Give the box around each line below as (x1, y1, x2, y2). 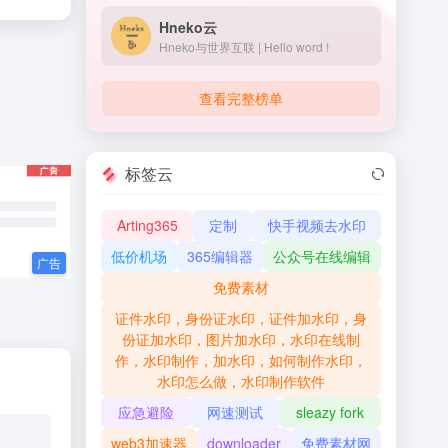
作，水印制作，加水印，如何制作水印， (115, 350, 367, 371)
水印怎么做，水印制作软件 (157, 371, 325, 392)
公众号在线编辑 (273, 246, 371, 267)
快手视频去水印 (267, 215, 366, 236)
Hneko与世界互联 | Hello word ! (159, 37, 329, 55)
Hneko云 (159, 16, 217, 37)
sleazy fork (296, 402, 365, 423)
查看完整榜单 (199, 88, 283, 109)
